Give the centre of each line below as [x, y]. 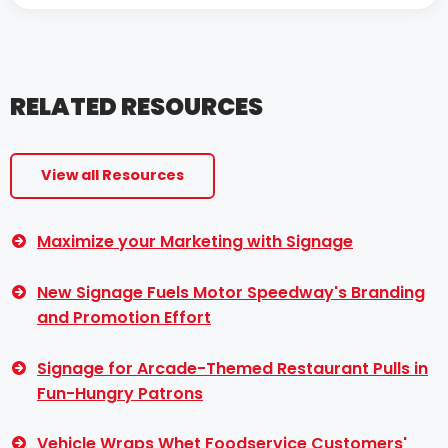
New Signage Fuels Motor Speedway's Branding [231, 292]
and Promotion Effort [124, 317]
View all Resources [112, 175]
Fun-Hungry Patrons [120, 393]
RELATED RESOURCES [136, 106]
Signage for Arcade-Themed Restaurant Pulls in [232, 368]
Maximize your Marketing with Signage [195, 242]
